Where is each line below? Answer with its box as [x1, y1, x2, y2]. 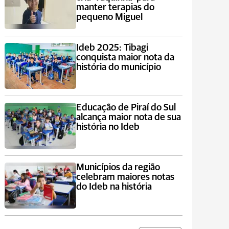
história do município [76, 62, 161, 72]
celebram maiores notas [76, 172, 174, 182]
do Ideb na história [76, 182, 152, 192]
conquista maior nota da [76, 53, 174, 62]
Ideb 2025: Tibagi [76, 43, 148, 53]
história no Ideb [76, 122, 140, 132]
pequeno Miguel [76, 12, 143, 22]
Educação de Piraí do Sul [76, 103, 176, 112]
